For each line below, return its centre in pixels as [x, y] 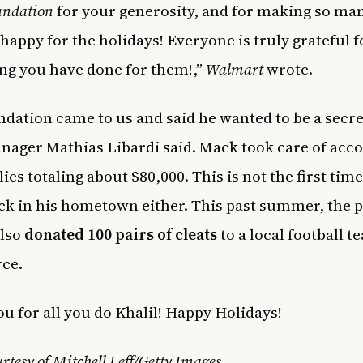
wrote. [288, 69]
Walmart [235, 69]
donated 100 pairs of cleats [121, 234]
